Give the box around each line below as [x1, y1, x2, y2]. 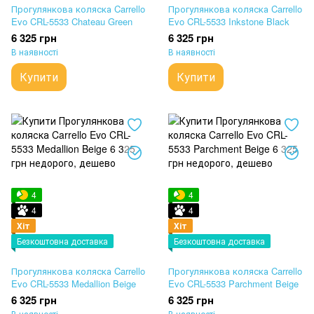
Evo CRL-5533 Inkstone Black [168, 15, 289, 29]
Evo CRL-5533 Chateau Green [11, 15, 132, 29]
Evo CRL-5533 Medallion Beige [11, 277, 136, 291]
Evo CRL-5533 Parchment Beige [168, 277, 299, 291]
